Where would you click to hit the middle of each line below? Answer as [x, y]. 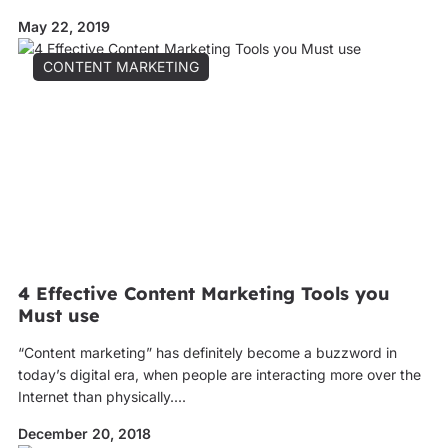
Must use [58, 315]
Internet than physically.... [101, 396]
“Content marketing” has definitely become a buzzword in [207, 352]
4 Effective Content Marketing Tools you [203, 293]
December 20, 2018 [84, 433]
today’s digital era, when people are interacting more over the [219, 374]
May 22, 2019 [63, 26]
